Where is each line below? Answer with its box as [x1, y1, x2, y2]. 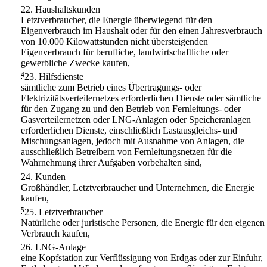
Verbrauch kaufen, [21, 228, 90, 238]
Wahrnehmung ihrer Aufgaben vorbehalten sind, [21, 157, 202, 168]
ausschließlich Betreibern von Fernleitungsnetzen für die [21, 147, 232, 157]
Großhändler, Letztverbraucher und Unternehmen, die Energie [21, 182, 254, 193]
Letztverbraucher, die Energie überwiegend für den [21, 15, 212, 26]
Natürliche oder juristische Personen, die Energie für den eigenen [21, 217, 265, 228]
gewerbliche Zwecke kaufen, [21, 58, 130, 69]
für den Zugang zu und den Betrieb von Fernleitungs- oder [21, 104, 241, 114]
